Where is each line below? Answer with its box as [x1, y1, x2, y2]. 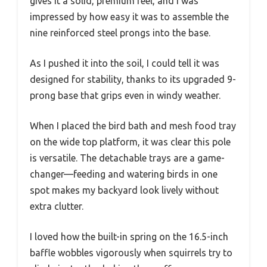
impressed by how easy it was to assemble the [30, 11, 229, 22]
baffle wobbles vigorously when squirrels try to [30, 247, 232, 258]
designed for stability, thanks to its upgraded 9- [30, 73, 236, 85]
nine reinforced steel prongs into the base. [30, 27, 210, 38]
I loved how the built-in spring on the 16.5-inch [30, 231, 228, 242]
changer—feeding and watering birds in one [30, 168, 218, 179]
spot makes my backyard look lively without [30, 184, 219, 195]
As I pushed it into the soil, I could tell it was [30, 57, 219, 69]
